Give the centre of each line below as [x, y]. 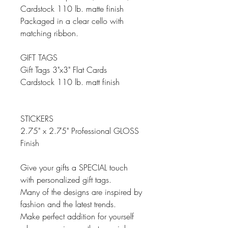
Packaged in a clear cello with [72, 21]
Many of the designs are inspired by [81, 192]
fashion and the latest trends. [69, 204]
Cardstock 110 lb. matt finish [70, 82]
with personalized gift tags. [66, 180]
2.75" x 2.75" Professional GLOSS [80, 131]
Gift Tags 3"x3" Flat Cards [64, 70]
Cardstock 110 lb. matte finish [72, 9]
